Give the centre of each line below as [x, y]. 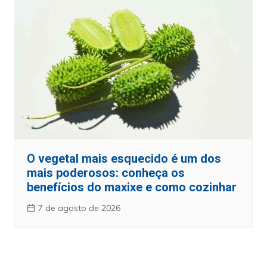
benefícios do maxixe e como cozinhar [131, 187]
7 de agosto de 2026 [79, 208]
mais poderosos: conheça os [105, 173]
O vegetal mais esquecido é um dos [124, 158]
